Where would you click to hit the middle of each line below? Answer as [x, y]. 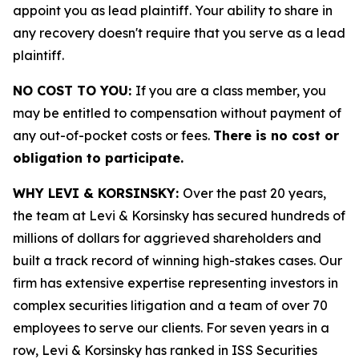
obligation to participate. [98, 158]
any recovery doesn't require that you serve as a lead [179, 33]
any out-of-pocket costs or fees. [113, 135]
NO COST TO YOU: [74, 91]
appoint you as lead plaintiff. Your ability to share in [173, 10]
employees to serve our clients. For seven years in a [171, 328]
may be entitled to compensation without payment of [177, 113]
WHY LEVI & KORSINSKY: [98, 193]
